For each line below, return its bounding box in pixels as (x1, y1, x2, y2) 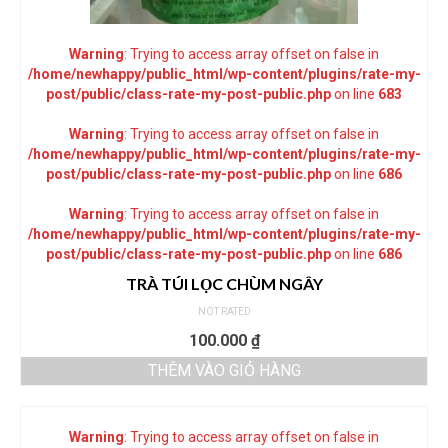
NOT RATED (197, 305, 251, 317)
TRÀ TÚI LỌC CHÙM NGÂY (125, 273, 323, 293)
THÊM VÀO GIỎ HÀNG (147, 360, 301, 380)
